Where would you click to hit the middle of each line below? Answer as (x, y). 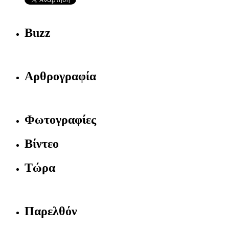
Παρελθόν (51, 211)
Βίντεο (42, 143)
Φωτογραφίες (60, 120)
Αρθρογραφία (60, 76)
